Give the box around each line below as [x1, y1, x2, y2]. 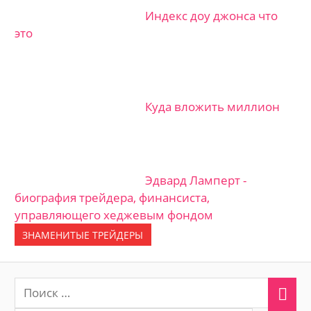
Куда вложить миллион [145, 99, 280, 115]
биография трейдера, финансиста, [15, 190, 210, 205]
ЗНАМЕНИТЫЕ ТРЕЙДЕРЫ [22, 228, 144, 242]
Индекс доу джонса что [145, 8, 278, 24]
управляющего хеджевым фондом [15, 207, 214, 223]
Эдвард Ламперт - [145, 172, 247, 188]
